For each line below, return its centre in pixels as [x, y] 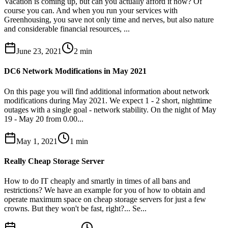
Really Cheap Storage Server [54, 161]
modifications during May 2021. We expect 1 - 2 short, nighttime [108, 100]
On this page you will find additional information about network [107, 91]
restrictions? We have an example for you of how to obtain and [105, 190]
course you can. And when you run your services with [91, 11]
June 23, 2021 [39, 51]
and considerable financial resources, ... [67, 29]
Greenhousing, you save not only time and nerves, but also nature [109, 20]
